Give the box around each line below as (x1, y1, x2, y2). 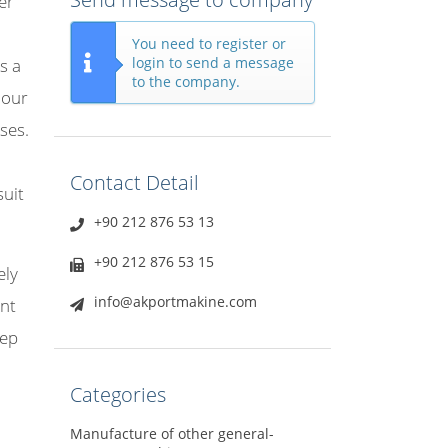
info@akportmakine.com (93, 292, 257, 312)
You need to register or (131, 34, 286, 54)
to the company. (131, 72, 240, 92)
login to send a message (131, 53, 294, 73)
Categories (69, 381, 166, 409)
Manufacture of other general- (69, 424, 274, 444)
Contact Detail (69, 169, 199, 197)
